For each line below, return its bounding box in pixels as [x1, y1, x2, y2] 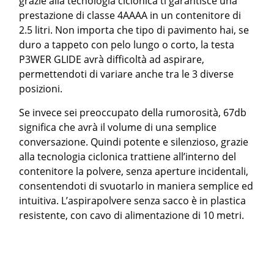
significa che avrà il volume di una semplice [19, 120, 217, 134]
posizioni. [19, 82, 63, 95]
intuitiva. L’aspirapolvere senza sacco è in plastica [19, 194, 246, 207]
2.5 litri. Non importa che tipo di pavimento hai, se [19, 23, 250, 37]
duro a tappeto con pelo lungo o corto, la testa [19, 38, 235, 51]
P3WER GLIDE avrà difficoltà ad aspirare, [19, 53, 205, 66]
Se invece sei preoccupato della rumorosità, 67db [19, 106, 247, 119]
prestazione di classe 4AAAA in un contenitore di [19, 9, 242, 22]
